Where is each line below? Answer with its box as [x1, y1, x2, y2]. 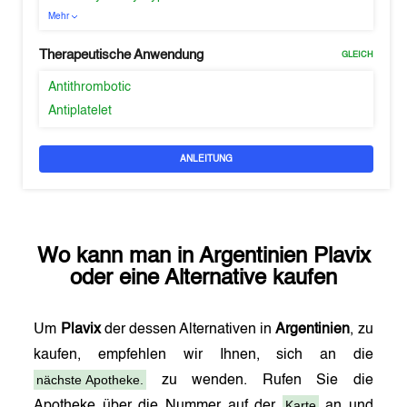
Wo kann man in [36, 246, 199, 268]
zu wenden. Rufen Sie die [146, 373, 373, 388]
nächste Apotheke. [36, 372, 144, 387]
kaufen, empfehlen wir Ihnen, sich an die [34, 348, 373, 362]
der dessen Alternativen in [100, 323, 276, 337]
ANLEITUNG [180, 154, 233, 164]
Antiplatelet [48, 104, 113, 117]
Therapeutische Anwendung [39, 48, 204, 62]
